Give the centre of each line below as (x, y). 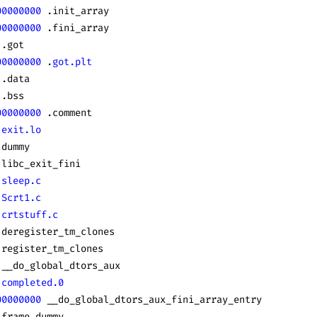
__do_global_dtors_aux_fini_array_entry (151, 300)
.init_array (75, 11)
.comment (67, 113)
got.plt (72, 62)
